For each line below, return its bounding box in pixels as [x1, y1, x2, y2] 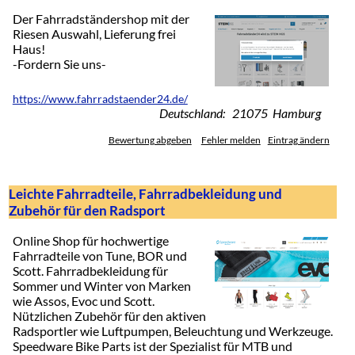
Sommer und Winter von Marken [12, 277, 191, 293]
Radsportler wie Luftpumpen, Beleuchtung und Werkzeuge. [12, 323, 333, 338]
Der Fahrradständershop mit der [12, 11, 189, 27]
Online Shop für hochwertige [12, 232, 169, 248]
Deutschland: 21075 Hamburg [158, 105, 321, 121]
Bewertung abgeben [108, 135, 192, 146]
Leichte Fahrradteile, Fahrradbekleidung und [8, 185, 282, 203]
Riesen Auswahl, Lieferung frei [12, 26, 176, 42]
